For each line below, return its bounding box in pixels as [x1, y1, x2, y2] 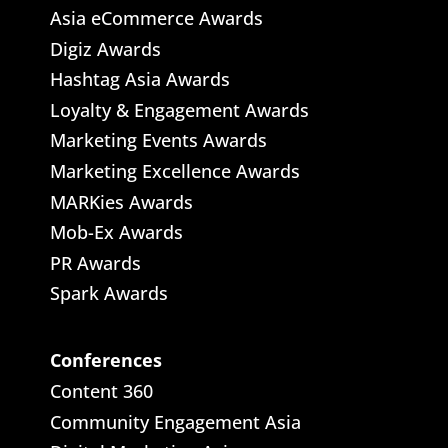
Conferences [49, 348, 162, 373]
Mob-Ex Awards [49, 220, 183, 245]
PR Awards [49, 250, 141, 275]
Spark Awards [49, 281, 168, 306]
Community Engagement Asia [49, 409, 301, 434]
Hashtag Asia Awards [49, 67, 230, 92]
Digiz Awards [49, 36, 161, 61]
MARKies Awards [49, 189, 193, 214]
